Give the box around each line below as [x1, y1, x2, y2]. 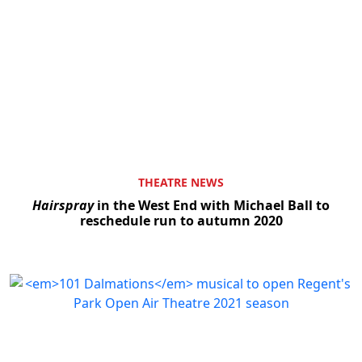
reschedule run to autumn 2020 [79, 211, 283, 229]
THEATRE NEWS [138, 174, 224, 190]
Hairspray [32, 196, 94, 214]
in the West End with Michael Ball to [94, 196, 330, 214]
